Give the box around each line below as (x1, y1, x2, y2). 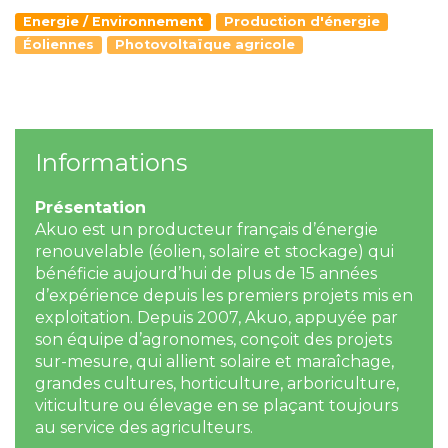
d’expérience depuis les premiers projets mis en (35, 286, 413, 305)
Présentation (35, 198, 146, 217)
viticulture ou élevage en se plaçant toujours (35, 396, 398, 415)
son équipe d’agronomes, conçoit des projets (35, 330, 392, 349)
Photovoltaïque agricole (115, 37, 295, 52)
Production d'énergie (224, 14, 380, 29)
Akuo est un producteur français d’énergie (35, 220, 378, 239)
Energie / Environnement (23, 14, 203, 29)
